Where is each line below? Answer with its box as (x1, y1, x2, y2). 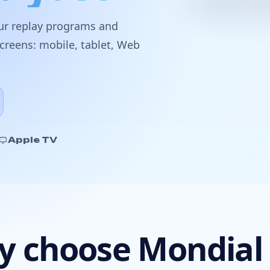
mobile (39, 37, 75, 52)
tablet (81, 37, 111, 52)
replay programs (11, 19, 96, 33)
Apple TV (8, 134, 57, 145)
